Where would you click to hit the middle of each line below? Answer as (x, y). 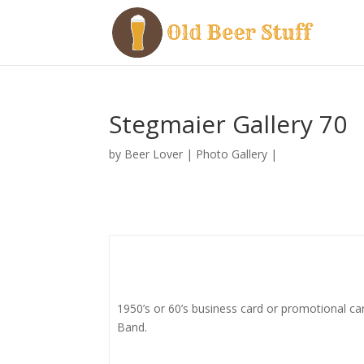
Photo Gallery (232, 154)
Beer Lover (154, 154)
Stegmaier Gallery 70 (228, 124)
